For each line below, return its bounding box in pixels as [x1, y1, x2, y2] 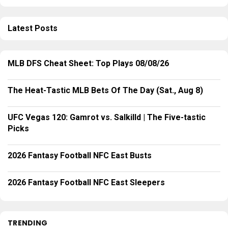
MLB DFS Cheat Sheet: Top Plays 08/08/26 [8, 59, 169, 69]
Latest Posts [8, 23, 58, 34]
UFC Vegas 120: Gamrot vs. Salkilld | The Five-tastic [8, 112, 206, 123]
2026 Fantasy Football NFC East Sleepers [8, 178, 165, 188]
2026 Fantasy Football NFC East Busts [8, 151, 152, 161]
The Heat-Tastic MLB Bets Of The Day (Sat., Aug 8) [8, 85, 203, 96]
